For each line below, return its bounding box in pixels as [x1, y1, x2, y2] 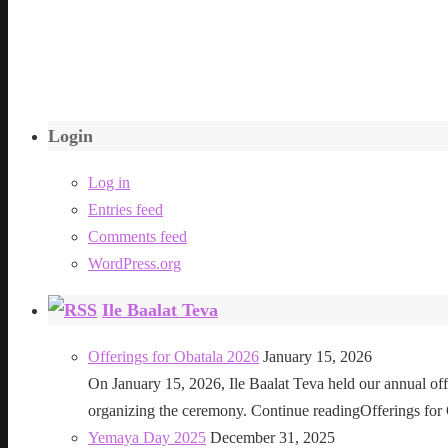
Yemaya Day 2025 [88, 428, 206, 446]
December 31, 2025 [210, 428, 335, 446]
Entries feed [88, 200, 163, 218]
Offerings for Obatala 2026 [88, 347, 259, 365]
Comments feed [88, 227, 187, 245]
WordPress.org [88, 254, 181, 272]
